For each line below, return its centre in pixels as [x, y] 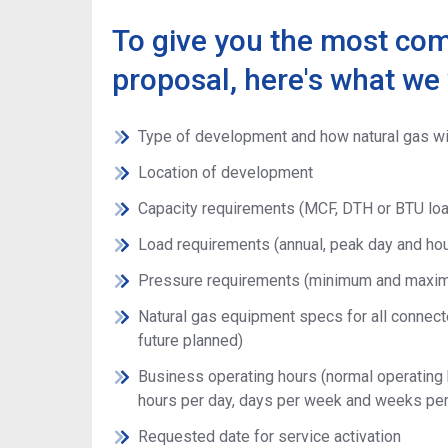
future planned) [190, 340]
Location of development [225, 172]
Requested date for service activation [269, 436]
